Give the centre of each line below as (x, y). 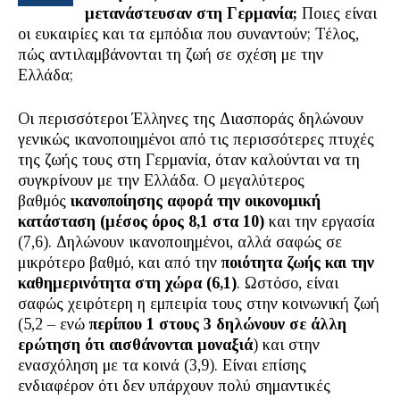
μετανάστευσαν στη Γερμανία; (191, 13)
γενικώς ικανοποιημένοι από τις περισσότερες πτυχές (196, 139)
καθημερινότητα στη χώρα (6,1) (127, 283)
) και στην (286, 345)
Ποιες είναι (337, 13)
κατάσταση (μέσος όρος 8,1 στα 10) (141, 221)
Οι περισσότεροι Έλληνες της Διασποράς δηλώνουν (191, 119)
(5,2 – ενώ (54, 324)
